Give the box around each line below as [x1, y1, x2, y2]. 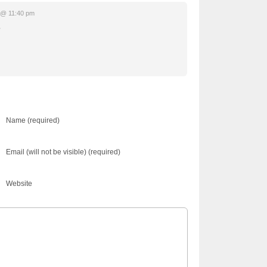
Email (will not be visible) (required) [6, 147, 120, 156]
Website [6, 179, 32, 188]
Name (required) [6, 116, 60, 125]
